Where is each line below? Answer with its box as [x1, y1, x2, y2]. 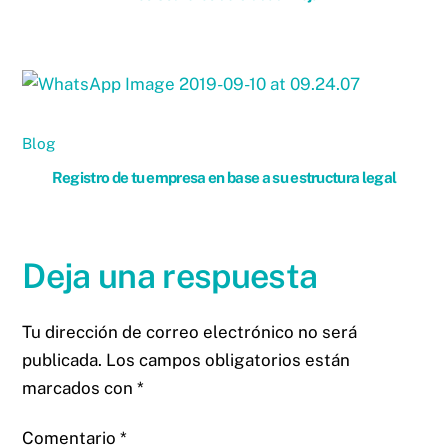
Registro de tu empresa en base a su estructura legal [51, 167, 397, 186]
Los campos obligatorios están [106, 349, 351, 370]
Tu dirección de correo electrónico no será [22, 321, 358, 342]
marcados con [22, 377, 138, 398]
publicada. [22, 349, 103, 370]
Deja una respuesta [22, 255, 318, 296]
